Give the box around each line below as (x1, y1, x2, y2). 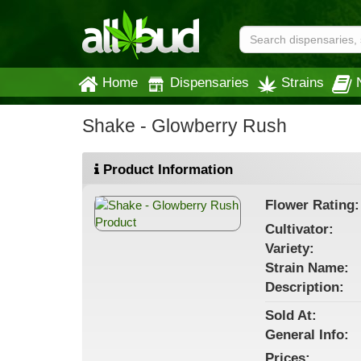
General (264, 327, 319, 342)
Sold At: (264, 308, 317, 323)
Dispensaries (170, 75, 249, 89)
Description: (264, 280, 344, 295)
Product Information (99, 162, 233, 177)
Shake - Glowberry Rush (82, 116, 287, 136)
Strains (281, 75, 324, 89)
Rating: (312, 197, 359, 213)
